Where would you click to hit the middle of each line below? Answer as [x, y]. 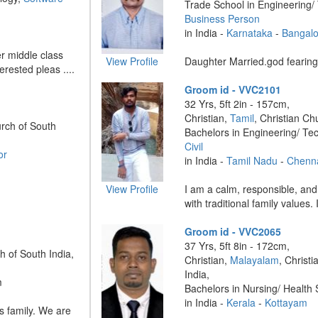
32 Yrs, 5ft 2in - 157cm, [237, 104]
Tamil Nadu [252, 160]
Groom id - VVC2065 [233, 231]
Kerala [241, 302]
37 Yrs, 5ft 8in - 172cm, [237, 246]
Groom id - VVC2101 [233, 89]
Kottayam [286, 302]
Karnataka [250, 33]
